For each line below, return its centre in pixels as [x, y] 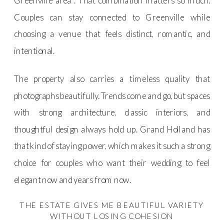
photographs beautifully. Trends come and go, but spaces [112, 95]
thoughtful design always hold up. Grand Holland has [112, 129]
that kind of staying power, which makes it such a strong [112, 146]
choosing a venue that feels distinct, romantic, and [112, 34]
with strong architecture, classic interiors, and [112, 112]
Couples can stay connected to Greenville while [112, 17]
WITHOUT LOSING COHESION [112, 216]
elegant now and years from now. [72, 179]
